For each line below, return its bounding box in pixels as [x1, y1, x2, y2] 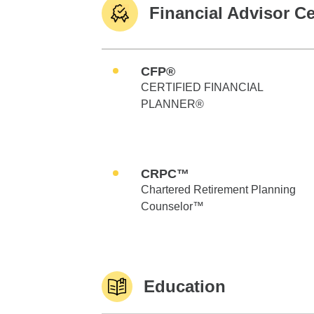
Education [144, 277, 226, 296]
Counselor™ [141, 200, 204, 212]
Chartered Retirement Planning [141, 184, 296, 196]
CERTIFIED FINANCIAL [141, 81, 263, 93]
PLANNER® [141, 98, 204, 110]
